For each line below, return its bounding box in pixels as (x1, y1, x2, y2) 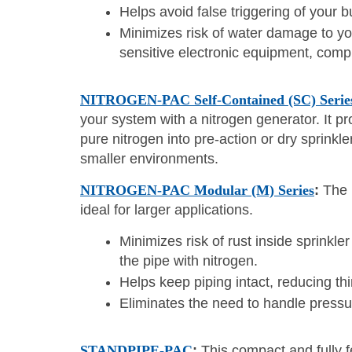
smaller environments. (80, 150, 218, 167)
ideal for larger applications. (80, 201, 253, 218)
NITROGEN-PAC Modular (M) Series (80, 181, 314, 198)
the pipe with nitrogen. (119, 252, 258, 269)
